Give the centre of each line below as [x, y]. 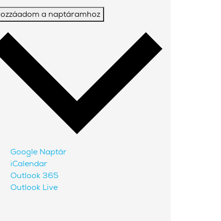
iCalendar [29, 163]
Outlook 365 [35, 175]
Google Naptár [38, 151]
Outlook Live [34, 187]
